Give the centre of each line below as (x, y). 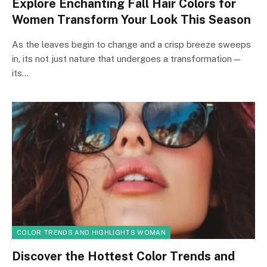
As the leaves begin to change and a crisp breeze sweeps (131, 44)
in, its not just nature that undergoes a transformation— (127, 59)
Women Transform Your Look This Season (131, 20)
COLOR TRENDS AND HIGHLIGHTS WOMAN (91, 232)
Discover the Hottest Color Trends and (123, 256)
